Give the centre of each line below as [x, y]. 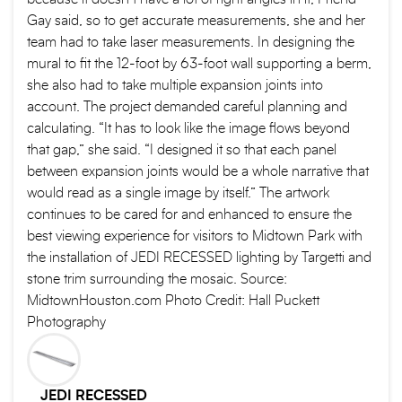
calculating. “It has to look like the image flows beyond [188, 129]
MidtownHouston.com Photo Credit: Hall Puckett [173, 301]
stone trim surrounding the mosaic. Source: [157, 280]
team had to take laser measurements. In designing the [191, 43]
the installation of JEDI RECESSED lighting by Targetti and [199, 258]
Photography [66, 323]
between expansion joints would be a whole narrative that [198, 172]
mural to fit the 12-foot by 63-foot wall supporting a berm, [199, 64]
